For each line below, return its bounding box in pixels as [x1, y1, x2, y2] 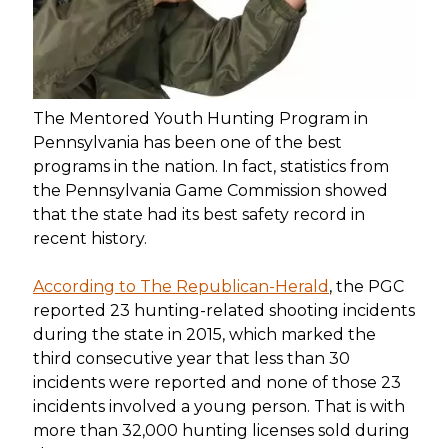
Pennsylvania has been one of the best [32, 133, 342, 153]
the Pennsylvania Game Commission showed [32, 181, 388, 201]
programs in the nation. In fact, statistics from [32, 157, 389, 177]
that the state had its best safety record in [32, 205, 365, 225]
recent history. [32, 229, 147, 249]
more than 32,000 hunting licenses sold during [32, 421, 410, 441]
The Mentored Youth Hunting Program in [32, 109, 368, 129]
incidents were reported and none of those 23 [32, 373, 401, 393]
